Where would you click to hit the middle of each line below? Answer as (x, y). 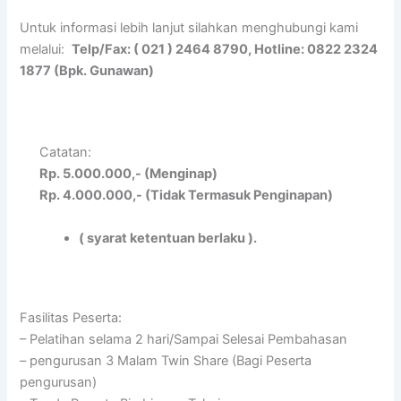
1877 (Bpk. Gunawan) (87, 71)
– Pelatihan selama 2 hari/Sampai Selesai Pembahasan (184, 340)
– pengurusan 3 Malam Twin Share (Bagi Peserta (166, 361)
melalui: (46, 50)
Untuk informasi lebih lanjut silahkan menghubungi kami (189, 28)
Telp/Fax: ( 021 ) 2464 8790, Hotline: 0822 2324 (225, 50)
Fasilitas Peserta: (71, 318)
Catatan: (66, 153)
